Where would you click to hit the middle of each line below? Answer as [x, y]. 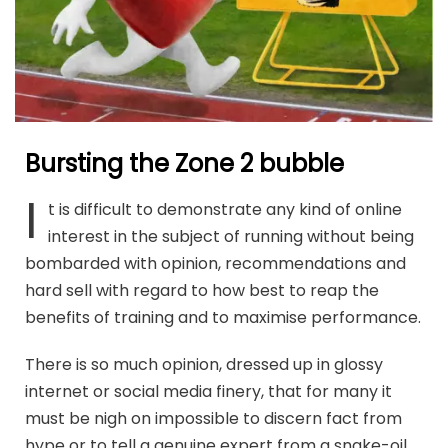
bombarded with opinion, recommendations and [215, 264]
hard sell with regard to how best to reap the [202, 291]
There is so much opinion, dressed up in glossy [204, 365]
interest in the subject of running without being [231, 237]
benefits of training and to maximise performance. [223, 318]
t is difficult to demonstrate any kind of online [225, 210]
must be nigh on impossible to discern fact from [213, 419]
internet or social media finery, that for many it [208, 392]
